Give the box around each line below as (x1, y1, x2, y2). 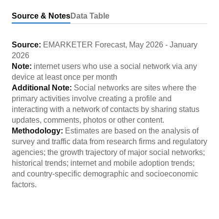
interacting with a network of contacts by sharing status (12, 105, 199, 113)
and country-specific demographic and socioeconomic (12, 170, 198, 178)
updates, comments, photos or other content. (12, 116, 164, 124)
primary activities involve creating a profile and (12, 94, 172, 103)
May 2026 (129, 41, 163, 49)
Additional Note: (12, 84, 74, 92)
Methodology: (12, 127, 65, 135)
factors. (12, 180, 37, 189)
